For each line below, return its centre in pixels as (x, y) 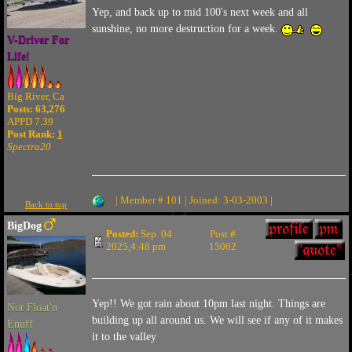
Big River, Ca (35, 96)
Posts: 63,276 (36, 109)
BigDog (24, 226)
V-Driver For (38, 40)
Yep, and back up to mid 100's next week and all (200, 12)
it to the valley (124, 337)
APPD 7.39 (30, 121)
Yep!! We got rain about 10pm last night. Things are (208, 304)
